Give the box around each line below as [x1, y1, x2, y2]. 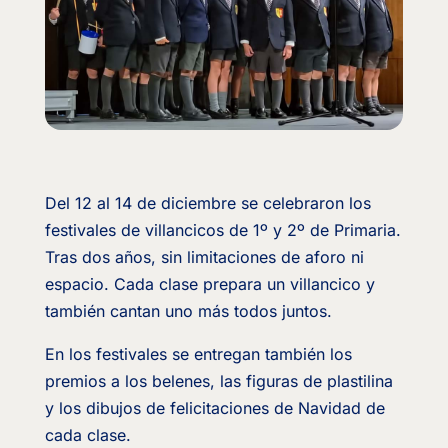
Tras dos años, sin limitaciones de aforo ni [44, 247, 364, 268]
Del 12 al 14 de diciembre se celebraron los [44, 193, 371, 214]
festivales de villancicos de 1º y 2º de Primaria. [44, 220, 401, 241]
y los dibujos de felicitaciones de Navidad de [44, 398, 385, 419]
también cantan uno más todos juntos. [44, 301, 332, 322]
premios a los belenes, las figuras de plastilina [44, 371, 393, 392]
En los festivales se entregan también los [44, 344, 352, 365]
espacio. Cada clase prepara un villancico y [44, 274, 375, 295]
